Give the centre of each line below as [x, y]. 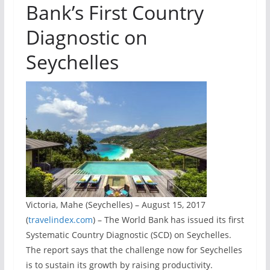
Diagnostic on [86, 37]
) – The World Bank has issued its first [168, 220]
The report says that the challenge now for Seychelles [134, 250]
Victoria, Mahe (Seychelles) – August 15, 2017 [115, 205]
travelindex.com [60, 220]
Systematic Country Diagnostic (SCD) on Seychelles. [128, 235]
